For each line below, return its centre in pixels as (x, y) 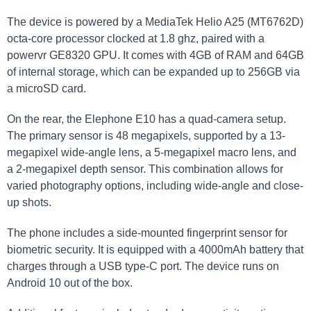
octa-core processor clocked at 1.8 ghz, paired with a (136, 39)
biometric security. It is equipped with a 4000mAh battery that (155, 250)
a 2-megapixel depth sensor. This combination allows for (145, 169)
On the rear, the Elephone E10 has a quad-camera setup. (146, 119)
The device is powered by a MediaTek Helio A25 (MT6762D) (155, 22)
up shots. (29, 202)
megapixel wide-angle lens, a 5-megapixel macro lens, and (152, 152)
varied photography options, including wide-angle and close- (155, 186)
